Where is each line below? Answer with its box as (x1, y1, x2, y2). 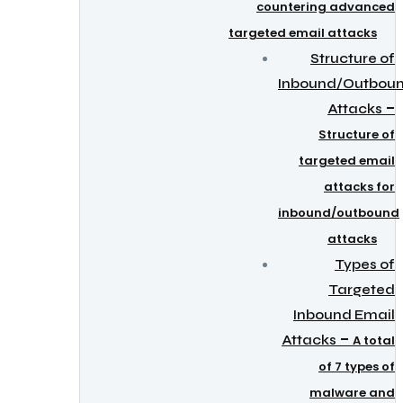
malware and (309, 384, 395, 401)
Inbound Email (293, 307, 395, 323)
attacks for (324, 178, 395, 195)
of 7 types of (318, 358, 395, 375)
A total (353, 332, 395, 349)
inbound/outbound (278, 204, 399, 221)
